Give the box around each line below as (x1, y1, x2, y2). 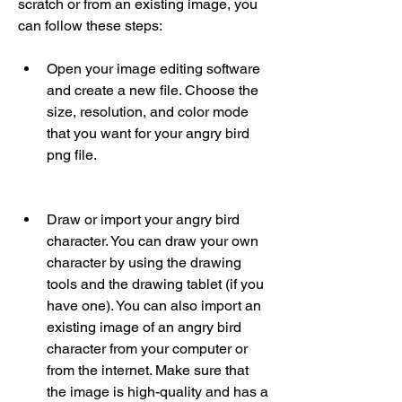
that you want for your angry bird (47, 125, 249, 142)
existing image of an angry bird (47, 319, 241, 336)
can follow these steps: (18, 17, 162, 34)
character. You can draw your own (47, 232, 258, 249)
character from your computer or (47, 340, 248, 357)
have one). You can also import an (47, 297, 261, 314)
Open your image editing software (47, 60, 260, 77)
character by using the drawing (47, 254, 241, 271)
